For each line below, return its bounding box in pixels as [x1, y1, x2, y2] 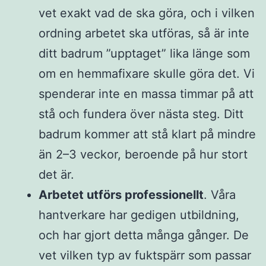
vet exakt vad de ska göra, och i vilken [39, 6, 255, 21]
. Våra [204, 188, 236, 202]
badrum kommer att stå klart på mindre [39, 127, 256, 142]
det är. [39, 167, 74, 182]
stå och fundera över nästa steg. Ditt [39, 107, 243, 122]
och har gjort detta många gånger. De [39, 228, 249, 243]
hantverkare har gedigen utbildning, [39, 208, 239, 223]
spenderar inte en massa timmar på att [39, 87, 254, 102]
